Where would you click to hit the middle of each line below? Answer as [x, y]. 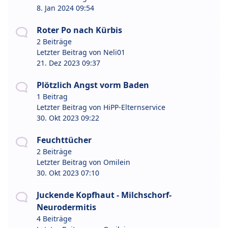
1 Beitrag [52, 97]
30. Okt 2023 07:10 [68, 173]
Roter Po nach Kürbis [79, 30]
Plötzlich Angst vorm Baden [93, 85]
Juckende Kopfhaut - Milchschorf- [104, 195]
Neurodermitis [66, 207]
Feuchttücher [64, 140]
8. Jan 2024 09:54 [65, 8]
